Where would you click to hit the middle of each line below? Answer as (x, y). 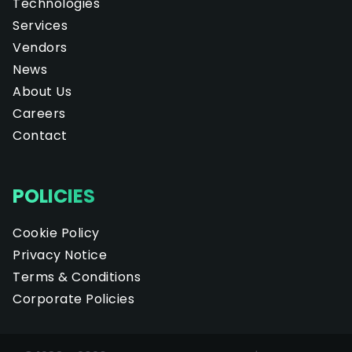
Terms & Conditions (77, 277)
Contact (40, 135)
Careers (39, 113)
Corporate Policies (73, 299)
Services (40, 25)
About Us (42, 91)
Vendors (40, 47)
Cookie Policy (56, 233)
